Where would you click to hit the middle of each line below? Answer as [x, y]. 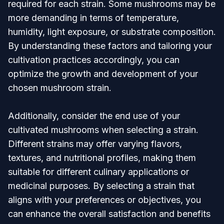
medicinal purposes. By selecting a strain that [101, 186]
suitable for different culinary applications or [98, 172]
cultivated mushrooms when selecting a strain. [103, 130]
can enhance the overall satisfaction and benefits [109, 214]
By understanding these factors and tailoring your [110, 46]
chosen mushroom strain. [60, 88]
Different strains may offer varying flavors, [95, 144]
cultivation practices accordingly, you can [94, 60]
